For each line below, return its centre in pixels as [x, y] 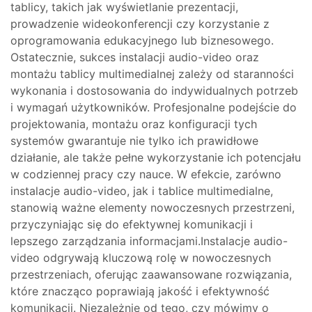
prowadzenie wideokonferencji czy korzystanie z [140, 24]
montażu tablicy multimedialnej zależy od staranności [152, 74]
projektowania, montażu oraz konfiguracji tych [134, 124]
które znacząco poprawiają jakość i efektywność [140, 291]
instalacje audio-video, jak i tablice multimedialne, [142, 191]
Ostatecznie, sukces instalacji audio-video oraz [135, 57]
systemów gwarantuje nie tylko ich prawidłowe [134, 141]
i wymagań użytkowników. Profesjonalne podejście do [154, 107]
